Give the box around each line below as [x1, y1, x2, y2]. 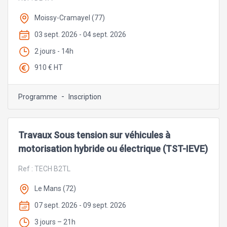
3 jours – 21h [34, 217, 75, 226]
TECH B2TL [34, 165, 70, 173]
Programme [18, 93, 57, 101]
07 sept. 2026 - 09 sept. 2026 [34, 201, 126, 210]
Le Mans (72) [34, 184, 76, 193]
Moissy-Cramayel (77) [34, 14, 105, 22]
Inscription [68, 93, 101, 101]
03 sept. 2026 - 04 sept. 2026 [34, 30, 126, 39]
